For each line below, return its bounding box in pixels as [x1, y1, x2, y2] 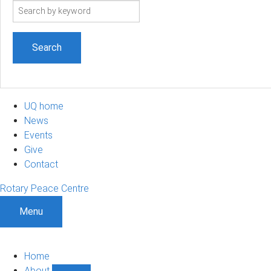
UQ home [24, 100, 64, 112]
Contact [24, 158, 58, 170]
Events [24, 129, 53, 141]
